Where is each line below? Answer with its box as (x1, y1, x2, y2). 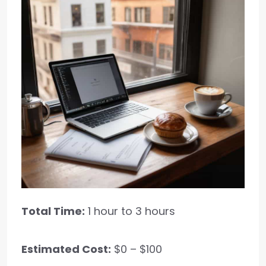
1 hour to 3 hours (85, 204, 175, 219)
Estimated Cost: (21, 242, 111, 257)
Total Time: (21, 204, 85, 219)
